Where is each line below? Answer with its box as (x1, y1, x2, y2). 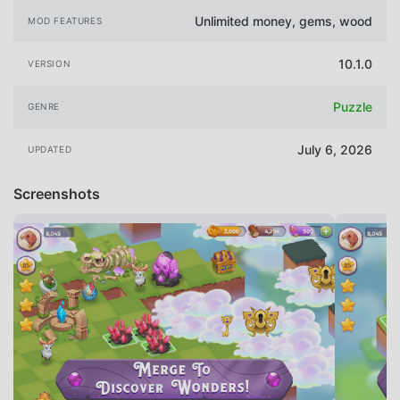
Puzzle (333, 99, 372, 115)
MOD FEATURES (28, 14, 103, 26)
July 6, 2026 (297, 142, 372, 158)
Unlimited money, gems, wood (195, 12, 372, 29)
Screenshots (13, 184, 100, 203)
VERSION (28, 58, 71, 70)
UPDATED (28, 144, 72, 155)
